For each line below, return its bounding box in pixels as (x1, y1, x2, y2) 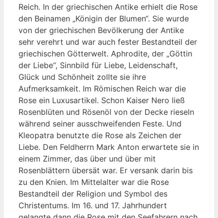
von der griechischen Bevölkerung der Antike (18, 25, 184, 35)
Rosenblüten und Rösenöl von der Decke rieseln (18, 107, 194, 117)
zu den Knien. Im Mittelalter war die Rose (18, 177, 169, 187)
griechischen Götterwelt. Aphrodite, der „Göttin (18, 48, 192, 58)
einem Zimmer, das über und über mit (18, 153, 156, 163)
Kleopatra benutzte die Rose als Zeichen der (18, 130, 182, 140)
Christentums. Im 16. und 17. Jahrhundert (18, 200, 167, 210)
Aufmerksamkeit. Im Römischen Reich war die (18, 83, 186, 93)
